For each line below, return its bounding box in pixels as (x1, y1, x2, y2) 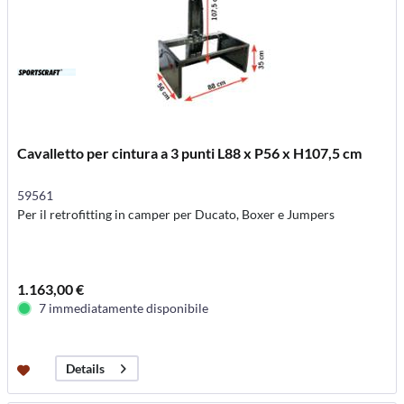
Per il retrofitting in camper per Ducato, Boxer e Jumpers (17, 207, 335, 222)
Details (66, 361, 106, 377)
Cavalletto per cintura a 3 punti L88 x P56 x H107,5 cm (17, 144, 363, 161)
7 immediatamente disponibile (39, 300, 209, 316)
